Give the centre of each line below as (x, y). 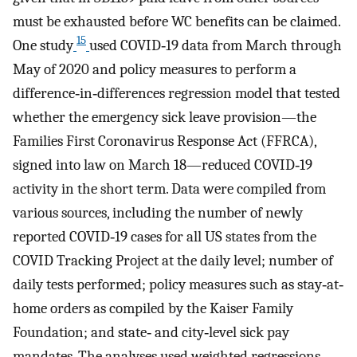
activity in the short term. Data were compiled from (169, 188)
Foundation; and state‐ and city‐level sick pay (151, 332)
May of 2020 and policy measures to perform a (155, 69)
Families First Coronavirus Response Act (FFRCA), (165, 141)
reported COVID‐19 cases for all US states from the (165, 236)
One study (43, 45)
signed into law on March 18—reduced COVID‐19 (163, 165)
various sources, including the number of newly (158, 212)
